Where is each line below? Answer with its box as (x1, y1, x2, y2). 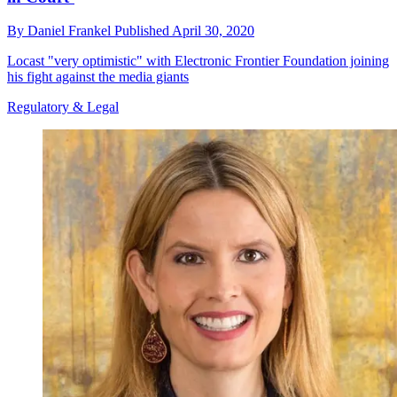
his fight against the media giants (7, 69, 189, 85)
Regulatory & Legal (7, 99, 119, 115)
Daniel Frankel (27, 23, 114, 39)
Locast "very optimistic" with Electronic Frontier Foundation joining (7, 53, 389, 69)
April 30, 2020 (172, 23, 254, 39)
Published (114, 23, 172, 39)
